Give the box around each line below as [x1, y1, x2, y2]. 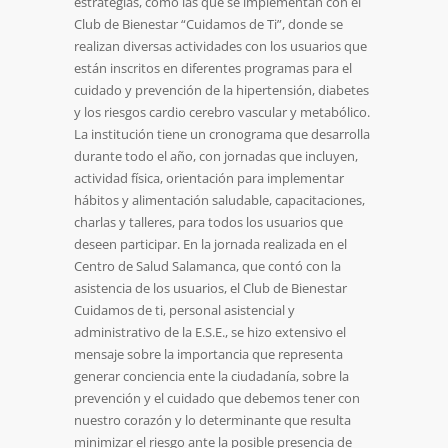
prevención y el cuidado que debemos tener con [74, 389, 360, 408]
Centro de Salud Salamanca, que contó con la [74, 257, 341, 276]
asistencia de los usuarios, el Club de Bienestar [74, 279, 347, 298]
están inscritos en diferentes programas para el [74, 59, 352, 78]
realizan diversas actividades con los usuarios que [74, 37, 367, 56]
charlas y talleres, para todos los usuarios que [74, 213, 343, 232]
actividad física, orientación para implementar [74, 169, 344, 188]
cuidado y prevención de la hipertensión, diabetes [74, 81, 369, 100]
